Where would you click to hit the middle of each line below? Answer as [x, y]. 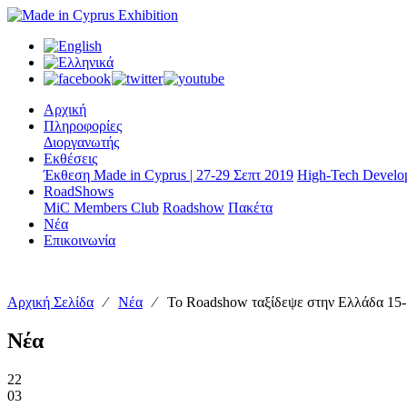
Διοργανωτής [81, 142]
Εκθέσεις [70, 159]
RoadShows [79, 191]
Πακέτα [250, 208]
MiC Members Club [101, 208]
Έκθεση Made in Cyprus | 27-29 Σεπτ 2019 [169, 175]
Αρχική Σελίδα [50, 302]
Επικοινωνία [79, 240]
